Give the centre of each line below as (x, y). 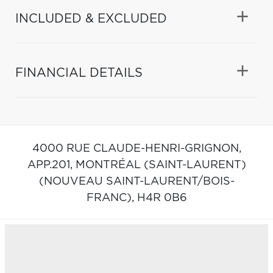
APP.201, (51, 165)
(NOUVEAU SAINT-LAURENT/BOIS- (136, 181)
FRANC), (112, 198)
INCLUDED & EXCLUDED (91, 19)
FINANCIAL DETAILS (79, 73)
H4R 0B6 (162, 198)
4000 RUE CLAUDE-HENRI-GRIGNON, (136, 148)
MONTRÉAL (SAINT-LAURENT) (161, 165)
